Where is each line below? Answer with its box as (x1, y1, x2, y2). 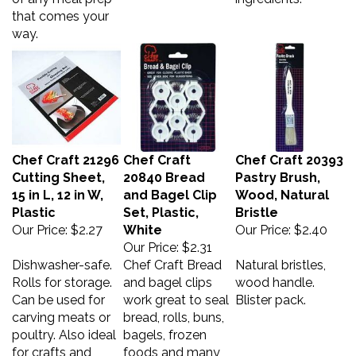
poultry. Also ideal (12, 319, 116, 335)
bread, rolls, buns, (123, 302, 224, 317)
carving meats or (12, 302, 110, 317)
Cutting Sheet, (12, 162, 105, 177)
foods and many (123, 337, 220, 352)
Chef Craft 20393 (235, 145, 343, 160)
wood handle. (235, 267, 315, 282)
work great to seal (123, 284, 229, 300)
